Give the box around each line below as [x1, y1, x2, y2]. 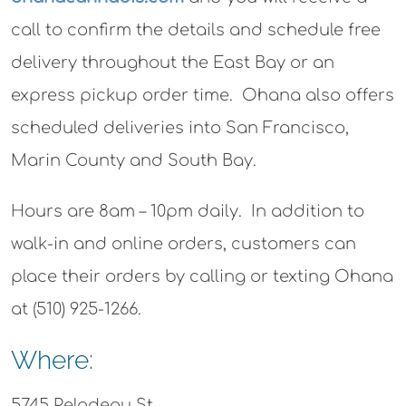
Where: [11, 345, 93, 375]
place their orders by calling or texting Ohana [11, 267, 393, 285]
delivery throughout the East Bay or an [11, 53, 334, 72]
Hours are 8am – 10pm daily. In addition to [11, 202, 364, 220]
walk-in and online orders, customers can [11, 235, 356, 253]
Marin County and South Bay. [11, 151, 256, 169]
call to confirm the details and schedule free [11, 21, 381, 39]
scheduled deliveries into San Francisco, [11, 119, 349, 137]
